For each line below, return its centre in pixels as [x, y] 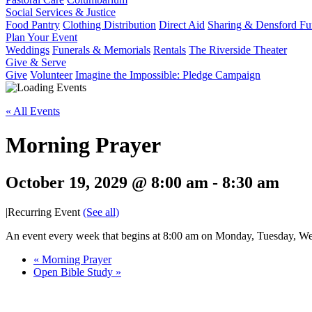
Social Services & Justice [61, 12]
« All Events [33, 111]
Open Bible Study [75, 272]
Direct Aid [182, 25]
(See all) [101, 212]
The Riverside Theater [238, 50]
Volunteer [51, 75]
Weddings [28, 50]
